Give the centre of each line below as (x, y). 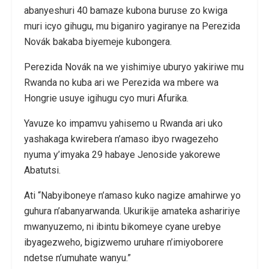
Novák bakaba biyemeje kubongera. (98, 41)
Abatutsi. (42, 170)
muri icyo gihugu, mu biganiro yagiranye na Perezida (132, 26)
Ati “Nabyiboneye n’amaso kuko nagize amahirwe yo (132, 195)
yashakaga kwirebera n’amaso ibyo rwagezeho (121, 139)
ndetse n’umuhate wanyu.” (77, 258)
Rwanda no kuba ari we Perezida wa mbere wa (121, 82)
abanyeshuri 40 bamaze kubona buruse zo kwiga (126, 10)
